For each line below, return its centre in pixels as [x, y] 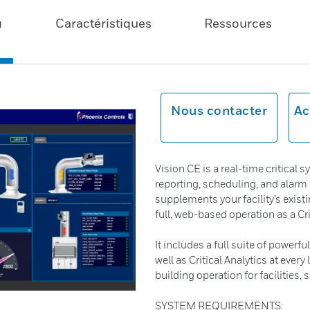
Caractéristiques [103, 23]
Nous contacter [219, 110]
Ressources [238, 23]
